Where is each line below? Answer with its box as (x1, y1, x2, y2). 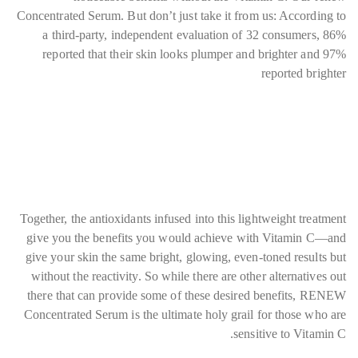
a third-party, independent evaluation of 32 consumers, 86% (42, 28, 346, 42)
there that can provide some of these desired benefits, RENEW (27, 288, 346, 302)
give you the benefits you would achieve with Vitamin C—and (26, 231, 346, 245)
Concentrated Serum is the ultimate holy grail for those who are (23, 308, 346, 321)
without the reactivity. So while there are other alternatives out (30, 269, 346, 283)
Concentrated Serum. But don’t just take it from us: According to (16, 9, 346, 22)
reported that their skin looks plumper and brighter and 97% (42, 47, 346, 61)
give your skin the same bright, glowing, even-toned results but (25, 250, 346, 264)
